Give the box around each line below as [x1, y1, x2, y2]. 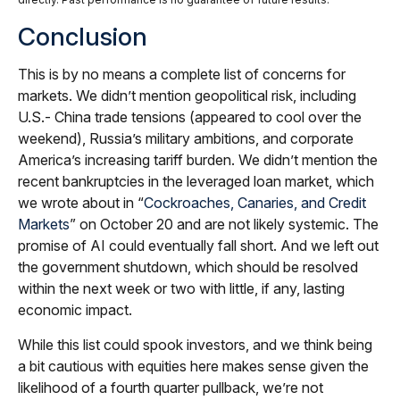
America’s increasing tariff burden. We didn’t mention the [18, 151, 378, 170]
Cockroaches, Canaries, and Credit [144, 194, 366, 212]
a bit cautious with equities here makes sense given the [18, 357, 369, 376]
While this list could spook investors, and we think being [18, 336, 372, 354]
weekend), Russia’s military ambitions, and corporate [18, 129, 354, 148]
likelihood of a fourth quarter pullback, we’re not [18, 379, 323, 397]
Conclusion [18, 21, 147, 53]
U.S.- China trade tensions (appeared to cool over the [18, 108, 362, 127]
